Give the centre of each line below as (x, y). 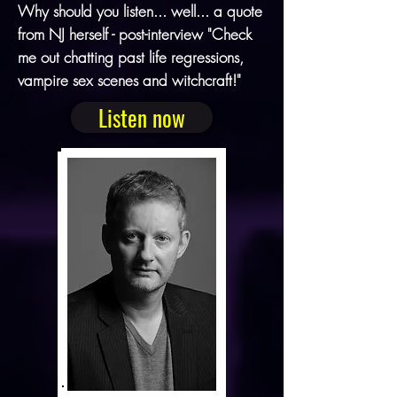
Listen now (142, 117)
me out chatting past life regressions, (131, 57)
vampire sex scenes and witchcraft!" (129, 80)
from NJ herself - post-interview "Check (135, 34)
